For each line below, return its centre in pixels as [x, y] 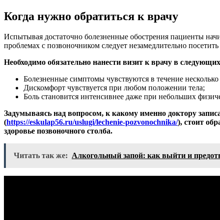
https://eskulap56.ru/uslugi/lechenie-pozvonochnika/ [92, 122]
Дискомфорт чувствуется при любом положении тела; [114, 88]
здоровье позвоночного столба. [58, 131]
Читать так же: [41, 156]
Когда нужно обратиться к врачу [91, 16]
